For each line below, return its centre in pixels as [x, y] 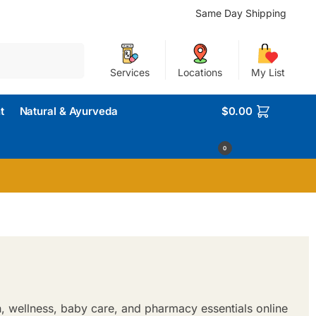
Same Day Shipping [241, 13]
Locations [200, 72]
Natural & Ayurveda [68, 111]
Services [129, 72]
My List [268, 72]
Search [66, 49]
